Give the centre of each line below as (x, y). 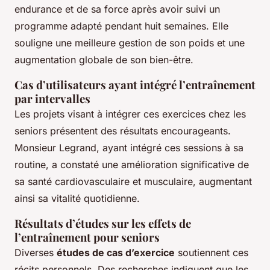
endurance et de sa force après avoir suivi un (117, 9)
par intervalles (52, 99)
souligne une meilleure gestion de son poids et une (130, 43)
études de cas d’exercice (116, 253)
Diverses (36, 253)
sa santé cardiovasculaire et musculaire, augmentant (133, 182)
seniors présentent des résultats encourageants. (123, 131)
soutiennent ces (212, 253)
